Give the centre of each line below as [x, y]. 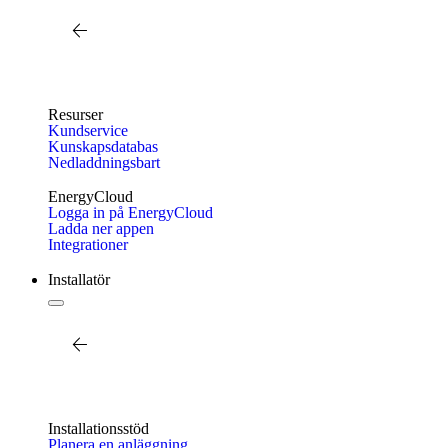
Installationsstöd [98, 428]
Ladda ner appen [101, 228]
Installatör [79, 279]
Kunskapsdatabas [103, 146]
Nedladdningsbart [104, 162]
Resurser [75, 114]
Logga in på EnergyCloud [130, 212]
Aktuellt [97, 383]
